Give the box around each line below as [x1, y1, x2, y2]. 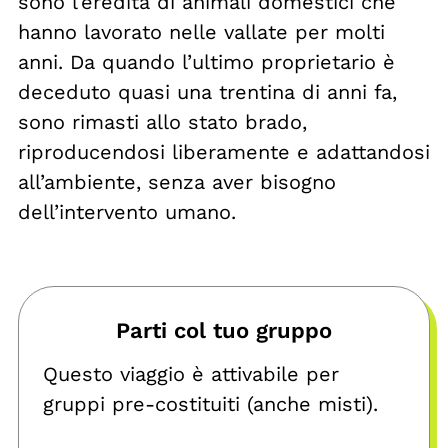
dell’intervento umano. [18, 200, 236, 225]
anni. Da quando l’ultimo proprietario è [18, 50, 395, 75]
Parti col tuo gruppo [116, 318, 332, 344]
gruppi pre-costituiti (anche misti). [43, 392, 378, 417]
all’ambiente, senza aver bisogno [18, 170, 336, 195]
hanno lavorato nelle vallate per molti [18, 20, 385, 45]
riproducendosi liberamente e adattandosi [18, 140, 430, 165]
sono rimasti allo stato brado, [18, 110, 307, 135]
